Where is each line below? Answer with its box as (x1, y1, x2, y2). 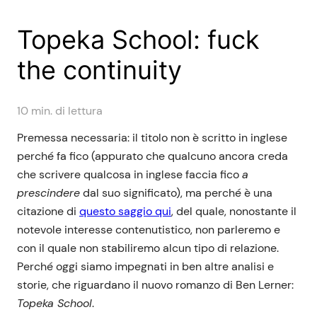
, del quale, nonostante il (171, 203, 296, 219)
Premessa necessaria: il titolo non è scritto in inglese (17, 129, 287, 145)
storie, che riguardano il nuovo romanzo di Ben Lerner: (17, 277, 294, 292)
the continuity (17, 54, 182, 86)
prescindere (17, 185, 80, 200)
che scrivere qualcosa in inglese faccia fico (17, 166, 242, 182)
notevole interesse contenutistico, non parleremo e (17, 221, 280, 237)
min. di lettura (28, 103, 103, 119)
